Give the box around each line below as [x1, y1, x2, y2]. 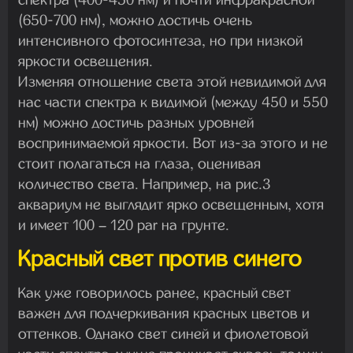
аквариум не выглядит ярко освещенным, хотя [18, 195, 324, 214]
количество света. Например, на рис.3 [18, 174, 271, 193]
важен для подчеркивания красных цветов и [18, 303, 310, 322]
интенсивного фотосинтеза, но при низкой [18, 31, 303, 50]
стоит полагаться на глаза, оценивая [18, 154, 261, 173]
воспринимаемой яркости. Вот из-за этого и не [18, 133, 328, 152]
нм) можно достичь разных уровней [18, 113, 254, 132]
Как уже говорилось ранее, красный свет [18, 283, 291, 302]
